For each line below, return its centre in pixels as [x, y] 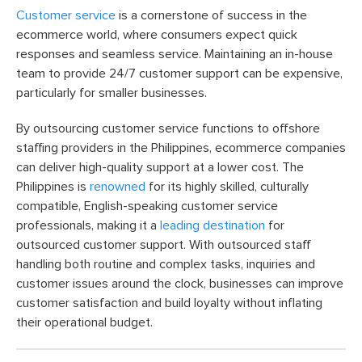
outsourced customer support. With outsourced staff [164, 244]
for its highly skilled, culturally [227, 186]
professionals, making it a [88, 225]
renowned [118, 186]
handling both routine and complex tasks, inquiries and [166, 264]
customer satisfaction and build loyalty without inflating [169, 303]
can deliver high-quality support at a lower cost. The [160, 167]
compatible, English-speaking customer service [147, 206]
